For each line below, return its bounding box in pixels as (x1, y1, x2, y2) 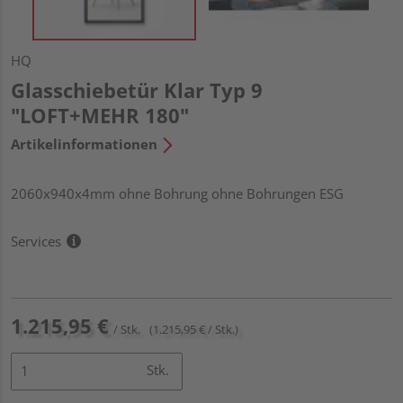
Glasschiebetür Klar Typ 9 (11, 76, 263, 103)
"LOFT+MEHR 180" (11, 101, 189, 129)
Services (11, 231, 61, 250)
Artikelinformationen (11, 134, 157, 153)
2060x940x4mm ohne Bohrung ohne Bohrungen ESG (11, 184, 344, 202)
